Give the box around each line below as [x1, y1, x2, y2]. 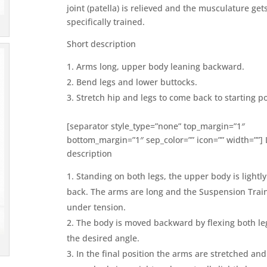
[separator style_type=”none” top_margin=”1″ [67, 120, 245, 132]
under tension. [67, 201, 126, 213]
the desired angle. [67, 232, 139, 244]
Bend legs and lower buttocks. [76, 76, 197, 88]
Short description [67, 38, 136, 49]
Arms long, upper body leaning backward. [76, 60, 244, 72]
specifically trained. [67, 15, 145, 27]
